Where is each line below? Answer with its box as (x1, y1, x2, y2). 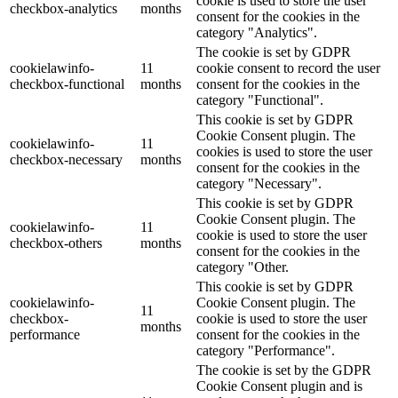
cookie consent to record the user (196, 60, 380, 76)
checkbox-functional (10, 76, 124, 92)
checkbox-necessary (10, 151, 123, 167)
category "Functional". (196, 92, 323, 107)
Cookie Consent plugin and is (196, 378, 362, 394)
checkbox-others (10, 235, 102, 251)
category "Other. (196, 259, 289, 275)
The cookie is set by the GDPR (196, 362, 371, 378)
